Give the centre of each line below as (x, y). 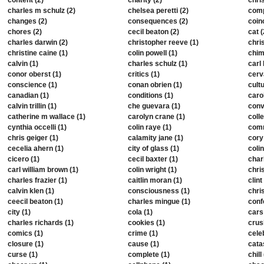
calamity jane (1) (156, 138)
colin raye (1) (150, 127)
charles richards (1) (41, 223)
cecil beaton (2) (154, 32)
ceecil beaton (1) (35, 202)
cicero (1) (24, 159)
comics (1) (25, 233)
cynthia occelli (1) (37, 127)
